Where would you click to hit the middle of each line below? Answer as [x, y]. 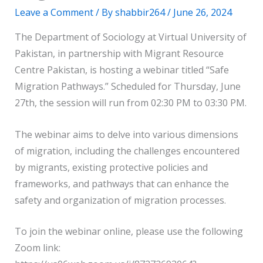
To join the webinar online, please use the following [129, 232]
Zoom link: [37, 248]
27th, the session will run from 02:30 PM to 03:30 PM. [130, 103]
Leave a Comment [54, 13]
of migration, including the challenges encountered [127, 151]
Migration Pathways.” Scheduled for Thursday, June [127, 87]
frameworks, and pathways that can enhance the [122, 183]
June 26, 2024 [202, 13]
